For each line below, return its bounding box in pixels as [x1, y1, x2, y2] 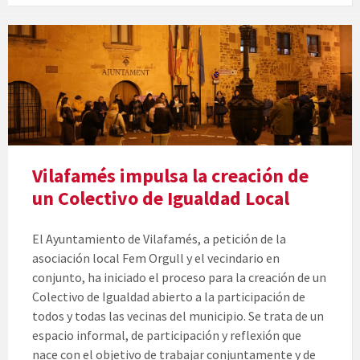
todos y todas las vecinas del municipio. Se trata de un [32, 308, 324, 325]
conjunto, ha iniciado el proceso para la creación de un [32, 269, 326, 286]
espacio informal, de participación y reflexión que [32, 327, 301, 344]
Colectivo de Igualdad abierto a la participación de [32, 288, 305, 305]
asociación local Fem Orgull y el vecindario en [32, 250, 280, 267]
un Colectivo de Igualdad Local [32, 186, 289, 211]
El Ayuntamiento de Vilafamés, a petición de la [32, 231, 286, 247]
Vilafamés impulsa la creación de [32, 163, 309, 189]
